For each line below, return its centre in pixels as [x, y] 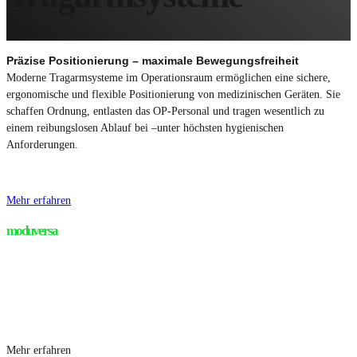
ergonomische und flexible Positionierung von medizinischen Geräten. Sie [173, 94]
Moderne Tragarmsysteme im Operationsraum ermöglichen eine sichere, [169, 77]
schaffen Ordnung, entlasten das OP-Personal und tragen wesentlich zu [165, 110]
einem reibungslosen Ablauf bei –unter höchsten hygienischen [145, 127]
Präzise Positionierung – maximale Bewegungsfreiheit [153, 60]
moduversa [32, 230]
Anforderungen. [42, 144]
